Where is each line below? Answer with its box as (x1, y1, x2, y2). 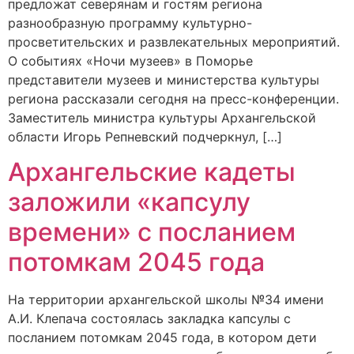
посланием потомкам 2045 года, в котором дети (8, 330, 317, 346)
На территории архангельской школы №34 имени (8, 292, 324, 308)
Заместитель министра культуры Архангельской (8, 109, 316, 126)
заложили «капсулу (8, 186, 250, 218)
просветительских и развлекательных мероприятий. (8, 33, 340, 50)
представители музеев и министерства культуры (8, 71, 319, 88)
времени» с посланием (8, 217, 296, 248)
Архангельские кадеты (8, 156, 296, 188)
